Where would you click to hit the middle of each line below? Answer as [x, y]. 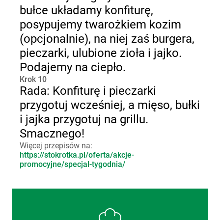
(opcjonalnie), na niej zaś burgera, [107, 39]
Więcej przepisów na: [56, 146]
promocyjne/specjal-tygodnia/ [72, 164]
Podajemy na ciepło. [73, 67]
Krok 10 [33, 79]
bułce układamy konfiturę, [86, 10]
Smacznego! [52, 134]
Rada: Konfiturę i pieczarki [88, 91]
